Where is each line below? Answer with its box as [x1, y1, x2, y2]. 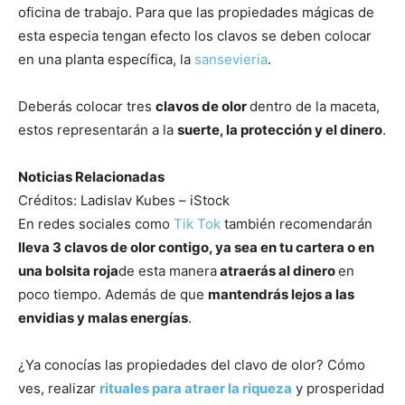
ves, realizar [18, 380, 99, 398]
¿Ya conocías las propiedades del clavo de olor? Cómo [18, 356, 365, 374]
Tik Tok [174, 215, 221, 233]
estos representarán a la [18, 121, 177, 139]
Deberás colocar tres [18, 98, 155, 116]
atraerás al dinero [217, 262, 338, 280]
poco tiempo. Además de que [18, 286, 208, 304]
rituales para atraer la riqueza [99, 380, 292, 398]
